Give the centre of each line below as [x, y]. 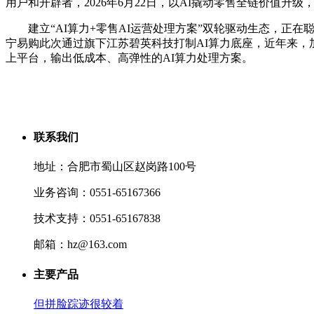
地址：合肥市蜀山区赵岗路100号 [115, 167]
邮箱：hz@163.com [80, 245]
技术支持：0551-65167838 [97, 219]
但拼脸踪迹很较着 [78, 303]
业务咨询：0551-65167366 [97, 193]
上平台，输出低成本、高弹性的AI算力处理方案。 [129, 57]
